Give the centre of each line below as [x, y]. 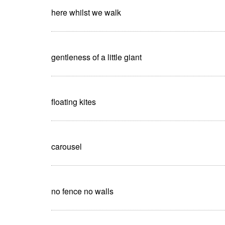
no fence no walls [82, 191]
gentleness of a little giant [96, 57]
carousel [67, 146]
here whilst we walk [86, 12]
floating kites [74, 101]
